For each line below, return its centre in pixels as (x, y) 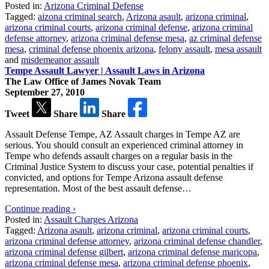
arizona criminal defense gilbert (64, 252)
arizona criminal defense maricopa (192, 252)
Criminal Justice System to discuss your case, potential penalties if (129, 166)
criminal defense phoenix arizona (91, 49)
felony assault (184, 49)
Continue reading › (40, 208)
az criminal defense (225, 38)
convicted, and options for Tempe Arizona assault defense (114, 177)
